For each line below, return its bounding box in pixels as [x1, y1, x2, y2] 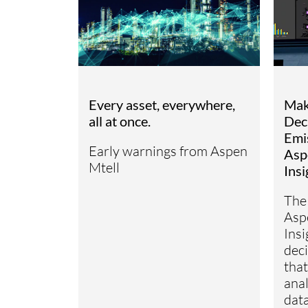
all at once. [88, 112, 151, 129]
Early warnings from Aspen [88, 142, 247, 159]
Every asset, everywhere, [88, 96, 235, 113]
